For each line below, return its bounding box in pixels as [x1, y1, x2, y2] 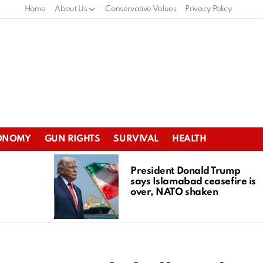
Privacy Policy [185, 5, 232, 13]
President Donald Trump [130, 166, 241, 176]
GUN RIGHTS [44, 134, 100, 144]
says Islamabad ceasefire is [130, 176, 256, 187]
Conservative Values [105, 5, 177, 13]
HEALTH [172, 134, 207, 144]
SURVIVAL [113, 134, 159, 144]
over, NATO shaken [130, 187, 218, 197]
